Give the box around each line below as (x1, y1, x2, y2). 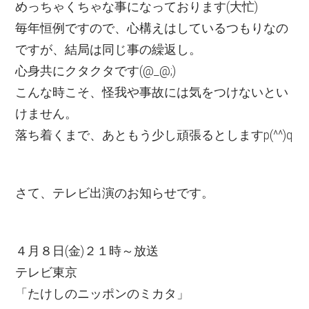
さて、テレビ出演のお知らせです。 (15, 186, 215, 201)
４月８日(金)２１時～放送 (15, 243, 159, 258)
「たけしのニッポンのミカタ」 (15, 286, 190, 301)
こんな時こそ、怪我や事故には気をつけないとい (15, 86, 289, 100)
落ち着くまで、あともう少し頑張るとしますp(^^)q (15, 128, 293, 143)
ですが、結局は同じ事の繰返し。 (15, 43, 202, 57)
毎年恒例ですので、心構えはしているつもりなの (15, 21, 289, 36)
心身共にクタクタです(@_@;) (15, 64, 177, 79)
